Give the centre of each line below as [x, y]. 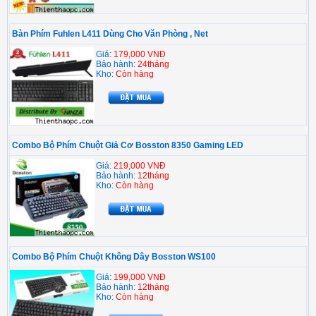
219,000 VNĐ [140, 166]
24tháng [153, 65]
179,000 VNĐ [140, 55]
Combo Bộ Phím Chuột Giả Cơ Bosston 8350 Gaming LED [128, 146]
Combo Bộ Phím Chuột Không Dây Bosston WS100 [114, 257]
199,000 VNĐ [140, 278]
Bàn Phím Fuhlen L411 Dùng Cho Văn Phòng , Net [110, 34]
